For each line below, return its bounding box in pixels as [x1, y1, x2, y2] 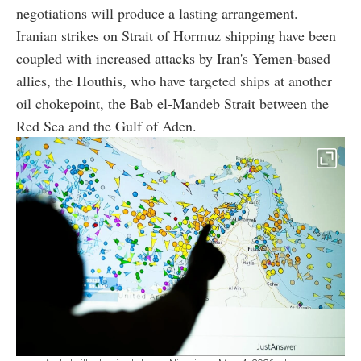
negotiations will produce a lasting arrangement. [16, 3, 298, 23]
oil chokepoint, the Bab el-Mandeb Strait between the [16, 93, 329, 114]
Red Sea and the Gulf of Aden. [16, 116, 197, 136]
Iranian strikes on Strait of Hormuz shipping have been [16, 26, 336, 46]
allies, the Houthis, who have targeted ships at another [16, 71, 332, 91]
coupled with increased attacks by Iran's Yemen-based [16, 48, 330, 68]
